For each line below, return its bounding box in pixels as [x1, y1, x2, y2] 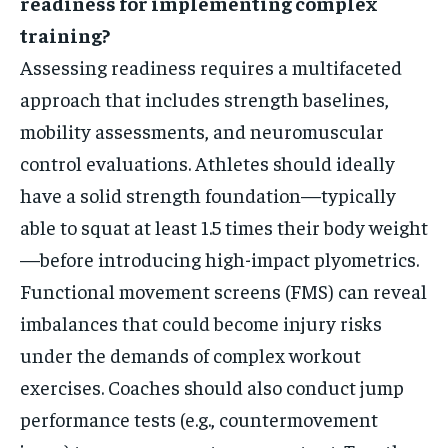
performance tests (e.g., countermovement [20, 406, 378, 432]
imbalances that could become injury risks [20, 310, 382, 336]
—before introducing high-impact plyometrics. [20, 246, 419, 272]
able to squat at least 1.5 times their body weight [20, 214, 428, 240]
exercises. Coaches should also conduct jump [20, 374, 404, 400]
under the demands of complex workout [20, 342, 361, 368]
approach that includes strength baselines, [20, 86, 389, 112]
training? [20, 22, 110, 48]
